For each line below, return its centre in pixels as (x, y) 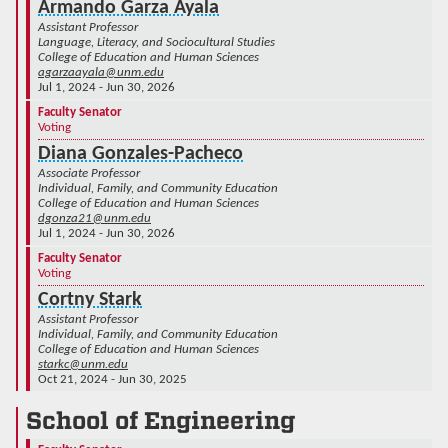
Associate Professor (89, 173)
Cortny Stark (90, 299)
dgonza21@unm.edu (94, 218)
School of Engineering (160, 420)
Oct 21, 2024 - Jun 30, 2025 (112, 379)
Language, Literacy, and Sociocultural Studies (156, 42)
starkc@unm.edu (83, 364)
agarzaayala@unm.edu (101, 72)
